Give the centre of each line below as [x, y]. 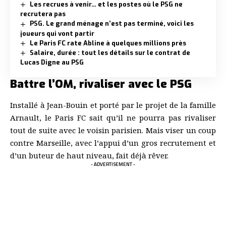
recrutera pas [43, 14]
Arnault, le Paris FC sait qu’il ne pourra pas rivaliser [113, 117]
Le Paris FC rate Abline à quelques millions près [108, 43]
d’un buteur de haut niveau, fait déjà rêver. [89, 155]
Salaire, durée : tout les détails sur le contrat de [110, 52]
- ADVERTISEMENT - [113, 164]
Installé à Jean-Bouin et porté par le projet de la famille [113, 105]
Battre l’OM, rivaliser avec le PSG [101, 84]
